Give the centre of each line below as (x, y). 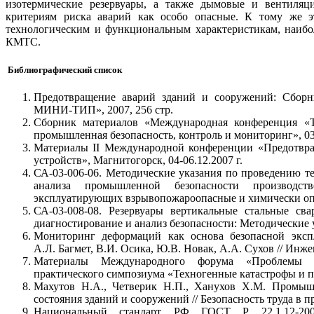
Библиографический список (65, 69)
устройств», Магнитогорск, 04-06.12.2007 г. (138, 160)
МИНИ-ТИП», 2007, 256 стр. (103, 109)
